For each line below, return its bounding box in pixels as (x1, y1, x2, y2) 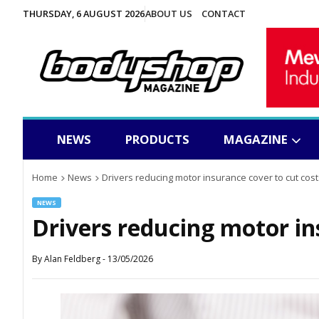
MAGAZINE (224, 131, 288, 148)
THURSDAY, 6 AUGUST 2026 (23, 7, 145, 20)
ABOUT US (145, 7, 192, 20)
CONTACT (201, 7, 246, 20)
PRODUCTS (125, 131, 189, 148)
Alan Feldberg (42, 253, 103, 266)
